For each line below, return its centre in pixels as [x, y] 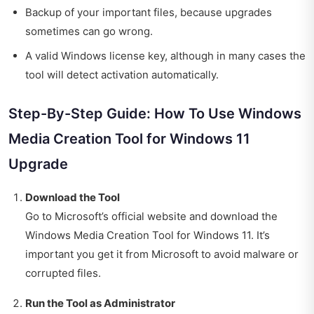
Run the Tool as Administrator [100, 303]
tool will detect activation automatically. [122, 74]
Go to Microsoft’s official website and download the [151, 216]
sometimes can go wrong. [89, 31]
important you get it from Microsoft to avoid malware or [162, 254]
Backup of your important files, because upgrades [149, 12]
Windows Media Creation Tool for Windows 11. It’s [148, 235]
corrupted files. [63, 273]
